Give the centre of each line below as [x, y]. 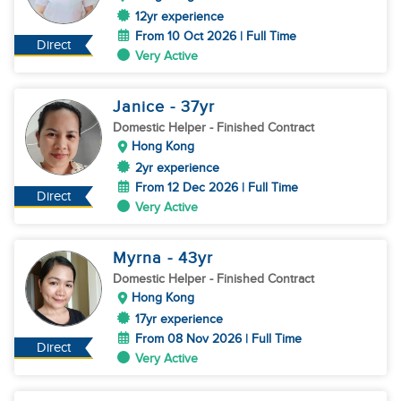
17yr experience [179, 319]
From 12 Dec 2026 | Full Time [217, 188]
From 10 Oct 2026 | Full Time [216, 36]
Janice [141, 107]
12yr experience [179, 17]
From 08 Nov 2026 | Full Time [218, 339]
